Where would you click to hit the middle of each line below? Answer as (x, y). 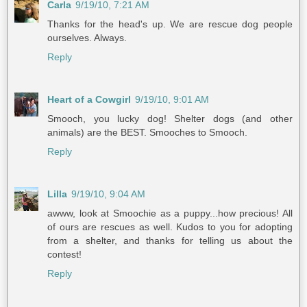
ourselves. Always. (87, 38)
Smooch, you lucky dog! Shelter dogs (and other (170, 119)
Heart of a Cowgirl (89, 100)
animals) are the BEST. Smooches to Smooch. (147, 133)
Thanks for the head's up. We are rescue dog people (170, 24)
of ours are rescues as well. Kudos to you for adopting (170, 227)
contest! (64, 255)
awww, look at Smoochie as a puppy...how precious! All (170, 213)
